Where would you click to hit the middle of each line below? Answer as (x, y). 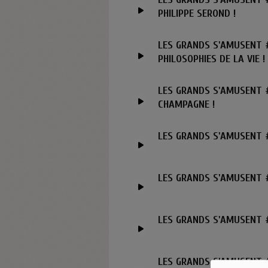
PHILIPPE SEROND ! (197, 14)
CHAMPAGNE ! (187, 105)
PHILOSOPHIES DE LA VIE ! (212, 59)
